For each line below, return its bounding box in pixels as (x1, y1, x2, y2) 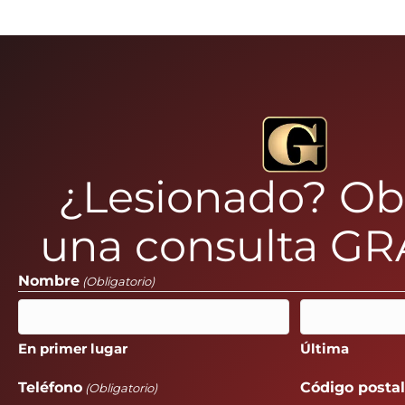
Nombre (18, 271, 80, 289)
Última (300, 339, 350, 357)
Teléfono (18, 378, 82, 396)
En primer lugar (18, 339, 127, 357)
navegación (127, 20, 286, 54)
